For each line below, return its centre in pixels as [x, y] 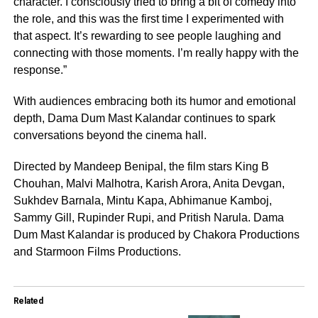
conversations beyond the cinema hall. [110, 135]
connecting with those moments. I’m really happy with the [156, 53]
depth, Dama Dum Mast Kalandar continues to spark [144, 118]
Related [28, 301]
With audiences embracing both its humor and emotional [154, 101]
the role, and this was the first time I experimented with [148, 18]
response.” [40, 70]
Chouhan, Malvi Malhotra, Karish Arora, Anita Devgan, [149, 183]
